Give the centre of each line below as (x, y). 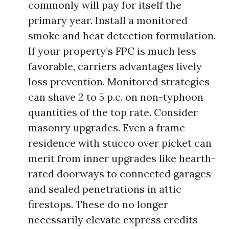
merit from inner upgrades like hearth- (122, 158)
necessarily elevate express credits (113, 220)
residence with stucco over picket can (120, 143)
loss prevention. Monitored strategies (119, 82)
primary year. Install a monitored (108, 20)
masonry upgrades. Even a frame (107, 128)
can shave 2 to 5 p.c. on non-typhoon (116, 97)
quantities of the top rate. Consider (113, 112)
